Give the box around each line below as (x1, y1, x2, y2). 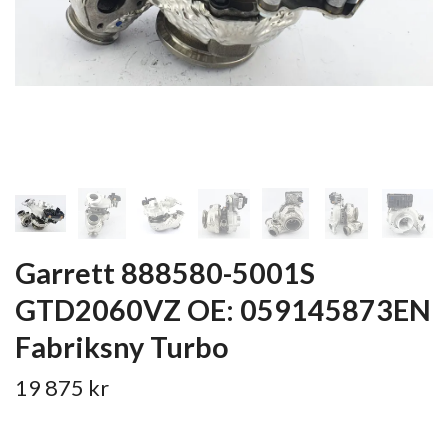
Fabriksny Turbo (15, 330, 229, 365)
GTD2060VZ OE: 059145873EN (15, 293, 431, 328)
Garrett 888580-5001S (15, 256, 315, 291)
